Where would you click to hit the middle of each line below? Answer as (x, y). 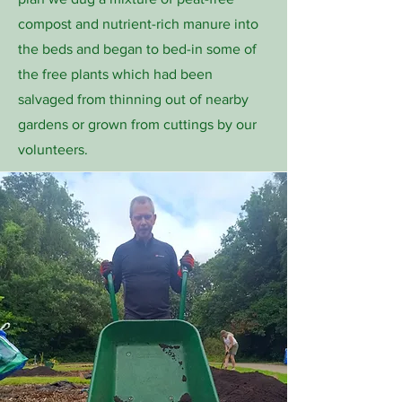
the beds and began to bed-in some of (137, 49)
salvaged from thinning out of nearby (133, 99)
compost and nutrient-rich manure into (138, 24)
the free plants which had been (115, 74)
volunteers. (53, 149)
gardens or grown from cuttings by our (137, 124)
